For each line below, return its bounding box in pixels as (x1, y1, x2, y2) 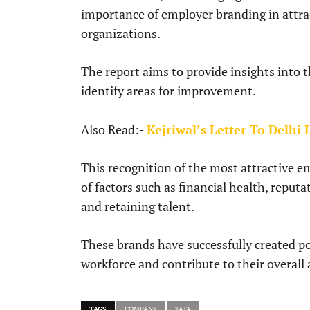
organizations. (81, 25, 161, 42)
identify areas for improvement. (81, 82, 256, 100)
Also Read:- (81, 121, 147, 138)
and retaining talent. (81, 198, 194, 215)
